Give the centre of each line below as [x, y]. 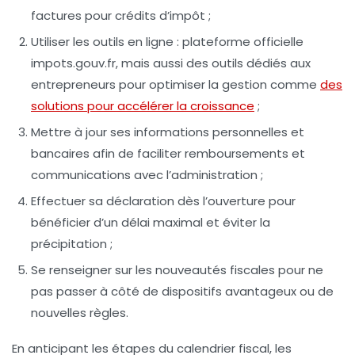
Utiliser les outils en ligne [102, 42]
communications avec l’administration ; [147, 175]
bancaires [60, 154]
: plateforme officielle [239, 42]
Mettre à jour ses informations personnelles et [168, 132]
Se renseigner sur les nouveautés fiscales [153, 270]
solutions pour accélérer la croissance [143, 106]
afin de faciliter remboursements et [197, 154]
